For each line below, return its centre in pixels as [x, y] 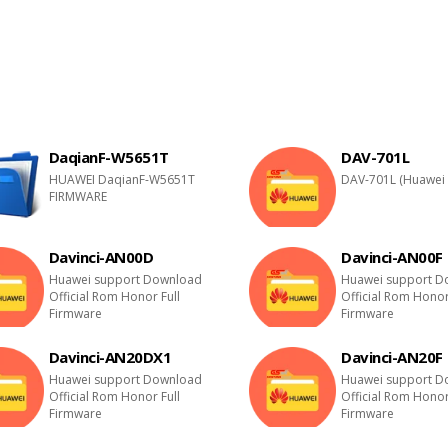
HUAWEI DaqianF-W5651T [121, 179]
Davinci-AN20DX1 [110, 357]
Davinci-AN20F [392, 357]
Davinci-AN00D [101, 257]
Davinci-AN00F [392, 257]
